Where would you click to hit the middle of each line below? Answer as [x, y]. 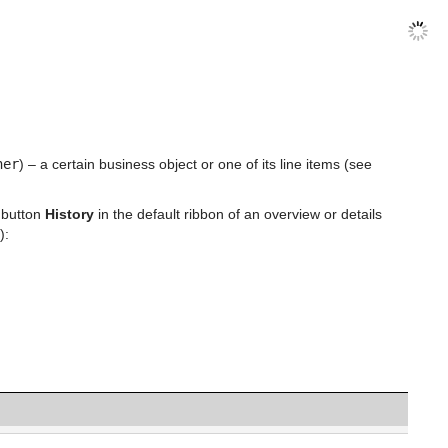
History [69, 214]
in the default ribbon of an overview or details [238, 214]
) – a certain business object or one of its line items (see [195, 164]
